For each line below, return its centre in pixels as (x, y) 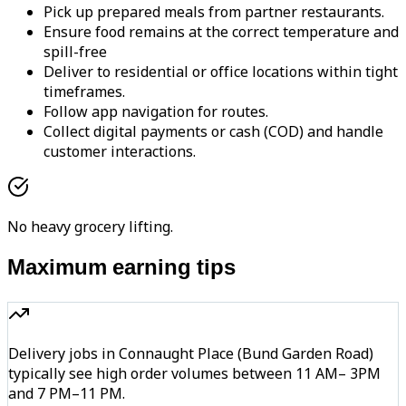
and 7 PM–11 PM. (67, 394)
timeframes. (84, 92)
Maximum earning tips (121, 270)
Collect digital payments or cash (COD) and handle (213, 132)
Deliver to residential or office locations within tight (221, 72)
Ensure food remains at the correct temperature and (221, 32)
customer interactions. (120, 152)
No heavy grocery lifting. (90, 227)
